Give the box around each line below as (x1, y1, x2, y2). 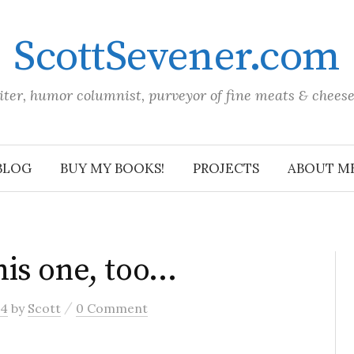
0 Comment (76, 300, 148, 316)
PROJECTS (193, 160, 259, 177)
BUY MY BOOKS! (60, 160, 164, 177)
